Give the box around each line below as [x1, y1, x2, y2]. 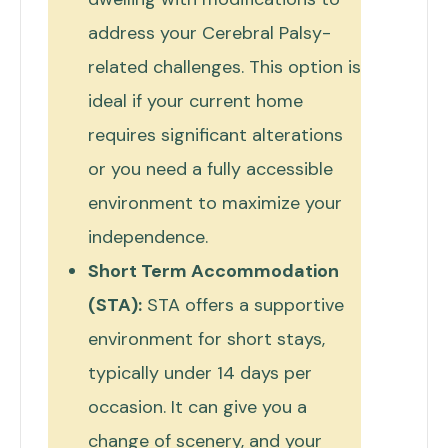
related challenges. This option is [88, 54, 361, 79]
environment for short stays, [88, 326, 325, 351]
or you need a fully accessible [88, 156, 333, 181]
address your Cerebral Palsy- [88, 20, 331, 45]
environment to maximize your [88, 190, 342, 215]
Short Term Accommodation [88, 258, 339, 283]
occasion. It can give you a [88, 394, 307, 419]
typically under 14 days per [88, 360, 312, 385]
